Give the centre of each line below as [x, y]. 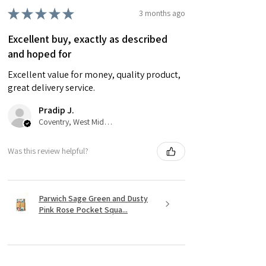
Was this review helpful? [48, 151]
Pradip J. [56, 110]
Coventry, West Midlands [108, 121]
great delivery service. [51, 87]
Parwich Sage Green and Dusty [93, 198]
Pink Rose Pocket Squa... [83, 209]
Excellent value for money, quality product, [94, 74]
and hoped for [39, 53]
